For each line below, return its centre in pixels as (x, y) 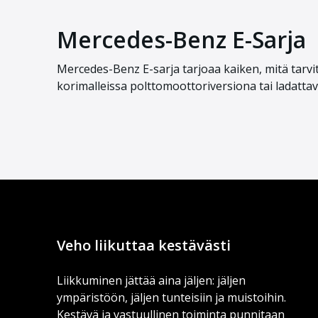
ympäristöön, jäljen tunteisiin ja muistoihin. (171, 297)
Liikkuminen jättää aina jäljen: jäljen (151, 280)
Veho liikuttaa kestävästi (144, 245)
